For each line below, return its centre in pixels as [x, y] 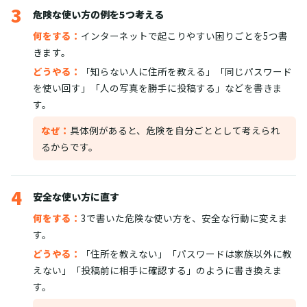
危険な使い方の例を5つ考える [98, 14]
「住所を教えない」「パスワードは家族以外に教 [186, 254]
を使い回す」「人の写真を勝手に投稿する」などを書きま [158, 88]
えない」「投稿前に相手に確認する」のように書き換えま [158, 270]
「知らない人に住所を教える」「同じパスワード [186, 71]
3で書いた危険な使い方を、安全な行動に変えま [184, 218]
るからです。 [70, 147]
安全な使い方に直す [76, 197]
